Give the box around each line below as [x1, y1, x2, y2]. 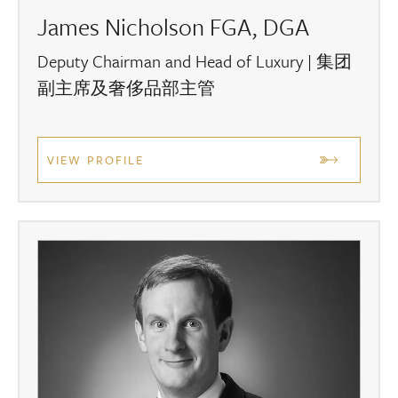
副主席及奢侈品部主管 [37, 76, 215, 100]
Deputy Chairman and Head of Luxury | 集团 [37, 49, 352, 74]
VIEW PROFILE [47, 151, 145, 170]
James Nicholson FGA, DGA [37, 10, 309, 44]
